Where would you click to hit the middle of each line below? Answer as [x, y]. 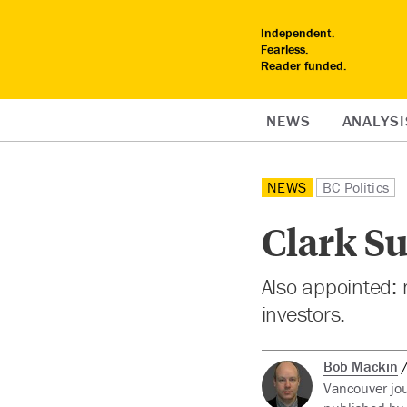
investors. [303, 314]
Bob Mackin [360, 366]
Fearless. [285, 49]
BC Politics [356, 187]
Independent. [298, 33]
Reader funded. [304, 65]
